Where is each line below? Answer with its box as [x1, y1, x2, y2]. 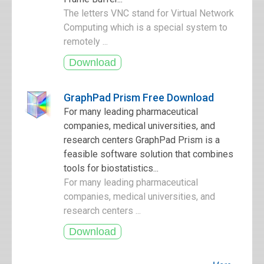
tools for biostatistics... [64, 163, 159, 174]
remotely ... [64, 36, 110, 47]
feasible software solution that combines [64, 148, 233, 160]
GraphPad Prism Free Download [64, 91, 214, 104]
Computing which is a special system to [64, 22, 227, 33]
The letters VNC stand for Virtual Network [64, 8, 234, 19]
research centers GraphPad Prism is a [64, 134, 220, 146]
